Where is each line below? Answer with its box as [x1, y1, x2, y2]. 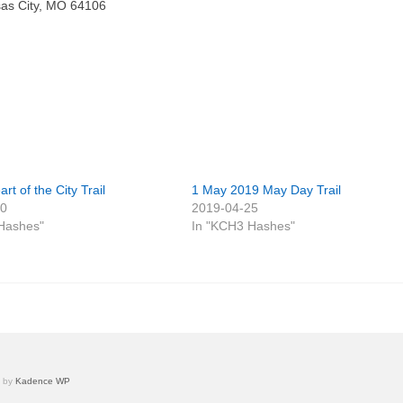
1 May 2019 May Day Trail [192, 183, 342, 197]
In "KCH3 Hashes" [192, 219, 296, 233]
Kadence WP [15, 376, 70, 386]
